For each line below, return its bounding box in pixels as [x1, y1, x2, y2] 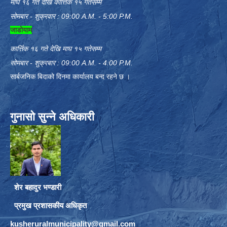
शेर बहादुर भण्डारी [10, 182, 61, 192]
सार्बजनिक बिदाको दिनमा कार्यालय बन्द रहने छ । [10, 72, 130, 81]
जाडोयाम [10, 25, 32, 34]
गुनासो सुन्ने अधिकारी [10, 110, 94, 123]
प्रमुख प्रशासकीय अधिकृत [10, 201, 87, 210]
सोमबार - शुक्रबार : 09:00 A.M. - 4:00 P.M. [10, 58, 133, 67]
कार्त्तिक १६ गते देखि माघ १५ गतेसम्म [10, 44, 101, 53]
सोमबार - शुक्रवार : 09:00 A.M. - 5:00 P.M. [10, 12, 133, 20]
